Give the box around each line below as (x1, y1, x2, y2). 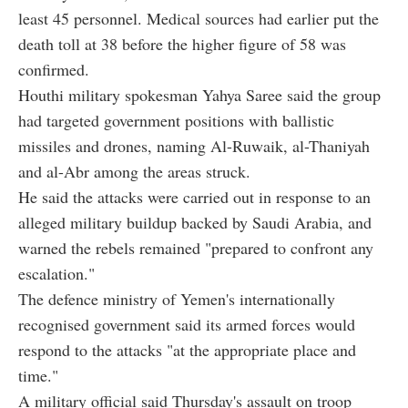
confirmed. (18, 57, 89, 80)
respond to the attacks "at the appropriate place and (18, 338, 356, 361)
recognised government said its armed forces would (18, 312, 355, 335)
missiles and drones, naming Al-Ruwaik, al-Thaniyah (18, 134, 370, 157)
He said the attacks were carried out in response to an (18, 185, 371, 208)
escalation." (18, 261, 95, 284)
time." (18, 363, 58, 386)
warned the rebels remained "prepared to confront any (18, 236, 373, 259)
